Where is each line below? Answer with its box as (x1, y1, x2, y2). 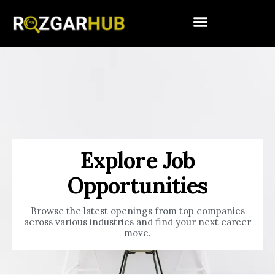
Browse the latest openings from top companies (30, 204, 245, 217)
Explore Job (80, 145, 195, 174)
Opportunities (67, 171, 208, 199)
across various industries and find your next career (24, 215, 251, 228)
